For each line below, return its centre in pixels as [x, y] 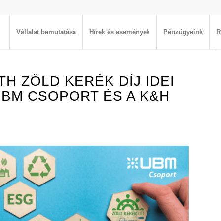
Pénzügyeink [183, 32]
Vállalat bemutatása [46, 32]
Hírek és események [120, 32]
